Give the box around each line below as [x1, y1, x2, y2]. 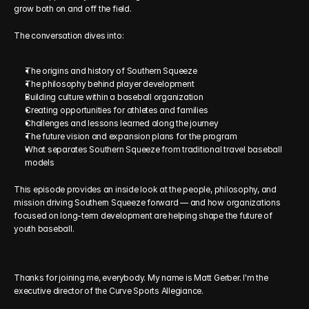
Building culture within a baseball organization [25, 92, 203, 102]
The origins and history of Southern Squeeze [25, 66, 197, 76]
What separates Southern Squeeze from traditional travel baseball [25, 144, 282, 154]
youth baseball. [14, 223, 74, 234]
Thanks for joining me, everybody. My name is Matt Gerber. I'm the [14, 272, 268, 283]
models [25, 157, 54, 168]
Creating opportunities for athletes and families [25, 105, 208, 115]
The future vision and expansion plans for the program [25, 131, 237, 141]
